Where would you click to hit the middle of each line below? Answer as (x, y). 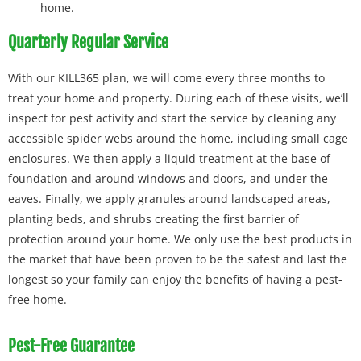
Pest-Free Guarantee (71, 346)
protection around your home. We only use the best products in (180, 239)
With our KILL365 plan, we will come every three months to (166, 78)
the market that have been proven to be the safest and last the (178, 259)
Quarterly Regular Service (88, 43)
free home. (37, 300)
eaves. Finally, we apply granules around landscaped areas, (169, 199)
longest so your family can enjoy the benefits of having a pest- (175, 280)
